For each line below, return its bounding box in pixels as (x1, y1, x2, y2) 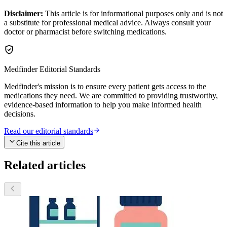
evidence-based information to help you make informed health (4, 100, 202, 109)
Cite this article (16, 139, 60, 147)
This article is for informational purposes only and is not (43, 9, 223, 18)
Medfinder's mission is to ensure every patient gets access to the (4, 82, 206, 91)
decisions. (4, 109, 35, 119)
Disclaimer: (4, 9, 43, 18)
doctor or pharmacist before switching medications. (4, 27, 167, 36)
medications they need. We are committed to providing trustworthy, (4, 91, 218, 100)
